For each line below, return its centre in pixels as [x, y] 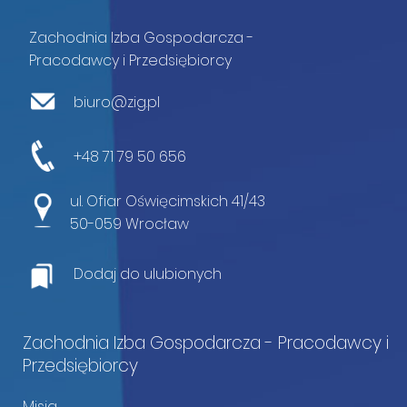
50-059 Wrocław [129, 223]
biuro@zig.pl [115, 103]
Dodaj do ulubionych [148, 273]
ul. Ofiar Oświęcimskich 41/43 [168, 201]
